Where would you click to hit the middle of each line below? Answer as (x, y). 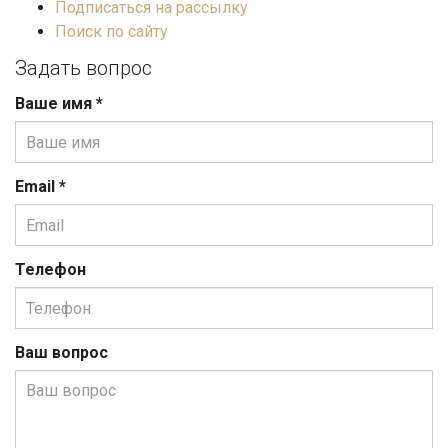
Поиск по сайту (111, 31)
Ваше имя (55, 103)
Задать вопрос (83, 68)
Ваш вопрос (61, 352)
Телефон (50, 269)
